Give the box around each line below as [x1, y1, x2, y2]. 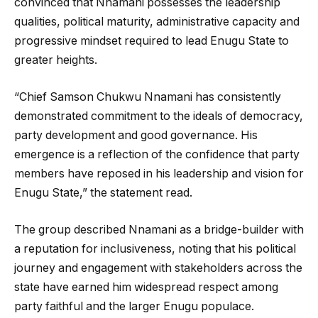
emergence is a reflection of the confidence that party [14, 148, 300, 162]
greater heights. [14, 53, 97, 67]
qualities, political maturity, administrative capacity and [14, 15, 300, 29]
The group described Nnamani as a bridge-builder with [14, 222, 304, 236]
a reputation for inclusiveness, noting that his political [14, 241, 296, 256]
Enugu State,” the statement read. [14, 186, 192, 200]
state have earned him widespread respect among [14, 280, 278, 294]
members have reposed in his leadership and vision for [14, 167, 304, 181]
